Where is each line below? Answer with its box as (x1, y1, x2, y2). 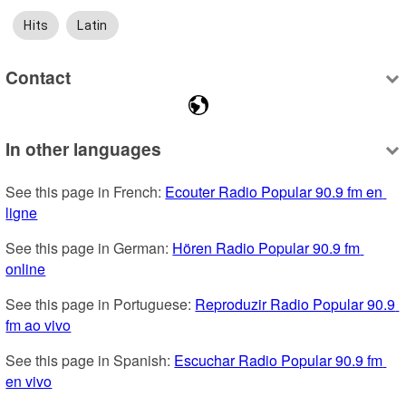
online (5, 258, 46, 280)
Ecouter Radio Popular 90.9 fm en (165, 181, 383, 203)
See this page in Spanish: (5, 350, 175, 372)
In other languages (5, 136, 162, 162)
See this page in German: (5, 237, 173, 259)
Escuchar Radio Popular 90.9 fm (174, 350, 383, 372)
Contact (5, 63, 72, 90)
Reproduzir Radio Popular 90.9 (195, 294, 396, 315)
